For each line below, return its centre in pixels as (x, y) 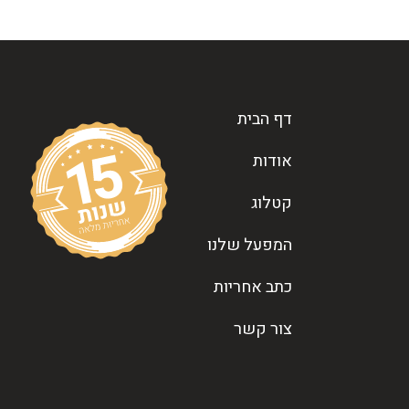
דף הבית (265, 120)
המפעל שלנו (250, 246)
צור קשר (263, 330)
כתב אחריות (253, 288)
